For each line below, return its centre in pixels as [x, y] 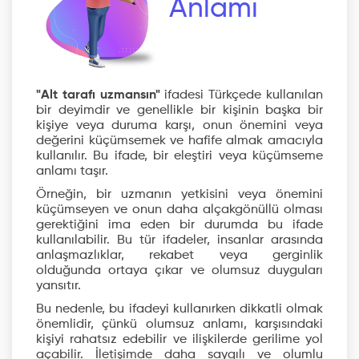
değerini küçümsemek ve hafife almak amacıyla [179, 141]
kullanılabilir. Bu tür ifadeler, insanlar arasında [179, 240]
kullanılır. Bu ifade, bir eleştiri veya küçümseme [179, 156]
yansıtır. [58, 286]
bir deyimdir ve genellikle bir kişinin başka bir [179, 111]
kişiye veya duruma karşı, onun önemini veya [179, 126]
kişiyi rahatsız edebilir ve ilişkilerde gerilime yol [179, 340]
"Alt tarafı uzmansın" [98, 95]
